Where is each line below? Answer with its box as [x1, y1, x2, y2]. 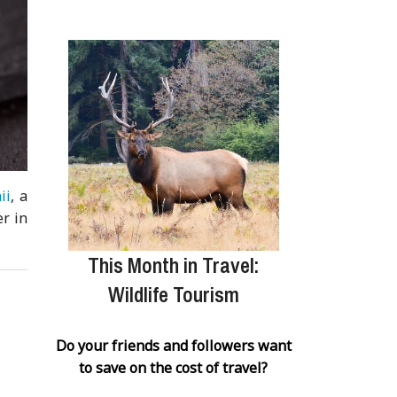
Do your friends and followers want [55, 335, 292, 355]
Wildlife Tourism [107, 279, 239, 308]
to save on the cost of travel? [79, 357, 269, 378]
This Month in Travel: [88, 250, 260, 279]
